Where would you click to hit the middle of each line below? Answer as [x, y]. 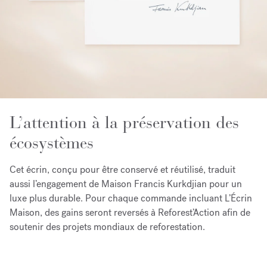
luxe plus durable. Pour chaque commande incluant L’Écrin [131, 198]
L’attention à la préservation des [124, 123]
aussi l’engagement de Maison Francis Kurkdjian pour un [126, 184]
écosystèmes [54, 143]
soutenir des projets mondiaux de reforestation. [107, 227]
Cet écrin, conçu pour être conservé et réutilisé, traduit [122, 170]
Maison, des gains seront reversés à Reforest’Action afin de [130, 212]
